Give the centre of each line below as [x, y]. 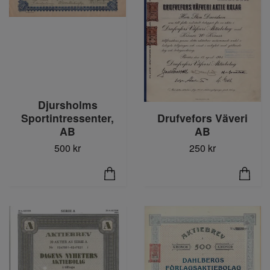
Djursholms [67, 105]
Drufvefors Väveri [202, 118]
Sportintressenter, [67, 118]
